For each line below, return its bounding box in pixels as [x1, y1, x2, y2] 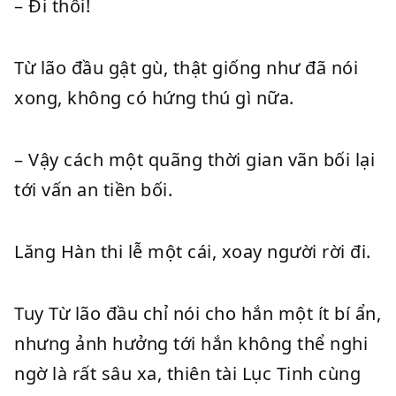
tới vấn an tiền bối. [14, 178, 172, 202]
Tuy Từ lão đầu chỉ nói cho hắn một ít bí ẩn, [14, 301, 381, 325]
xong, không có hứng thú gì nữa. [14, 86, 294, 110]
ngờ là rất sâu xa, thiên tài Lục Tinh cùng [14, 362, 361, 385]
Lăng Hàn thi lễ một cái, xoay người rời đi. [14, 240, 371, 263]
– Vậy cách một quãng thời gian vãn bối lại [14, 148, 375, 171]
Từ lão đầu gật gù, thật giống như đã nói [14, 56, 358, 80]
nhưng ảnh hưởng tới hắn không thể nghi [14, 331, 368, 355]
